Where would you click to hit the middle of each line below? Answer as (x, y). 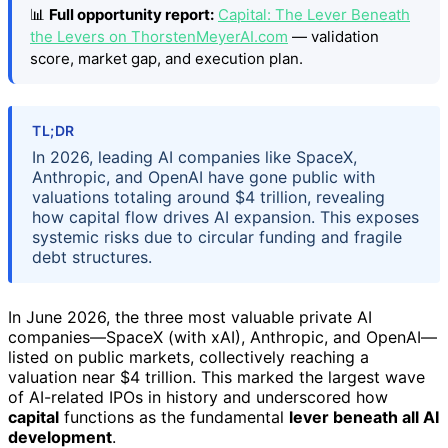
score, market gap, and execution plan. (166, 58)
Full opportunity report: (131, 14)
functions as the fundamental (174, 417)
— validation (333, 36)
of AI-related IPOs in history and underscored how (198, 397)
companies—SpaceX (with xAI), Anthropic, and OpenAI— (222, 337)
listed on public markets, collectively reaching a (188, 357)
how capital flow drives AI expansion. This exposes (225, 217)
